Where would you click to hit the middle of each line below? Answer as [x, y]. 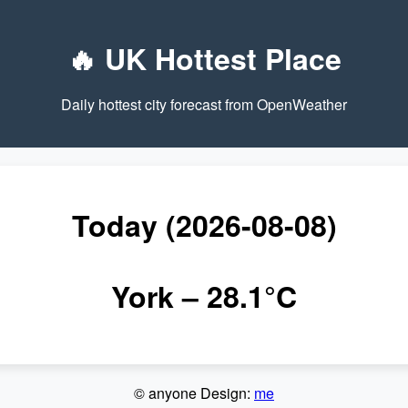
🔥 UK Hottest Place [204, 59]
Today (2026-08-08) [204, 224]
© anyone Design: [194, 393]
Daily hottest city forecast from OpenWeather [204, 105]
